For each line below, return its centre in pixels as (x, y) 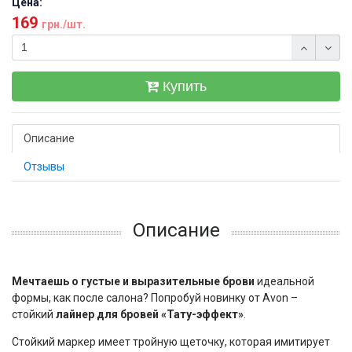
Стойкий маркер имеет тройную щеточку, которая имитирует (171, 342)
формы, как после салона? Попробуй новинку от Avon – (155, 298)
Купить (185, 86)
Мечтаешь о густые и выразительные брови (133, 281)
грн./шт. (64, 24)
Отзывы (44, 167)
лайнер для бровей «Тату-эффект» (150, 314)
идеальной (284, 281)
